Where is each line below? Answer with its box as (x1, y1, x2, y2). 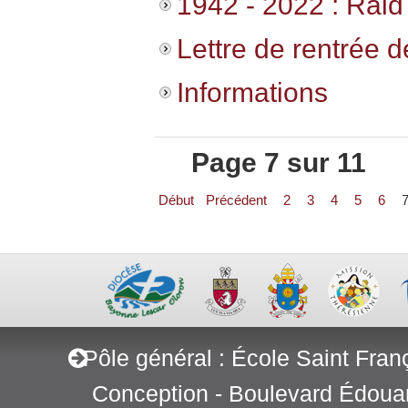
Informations (176, 77, 328, 107)
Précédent (205, 192, 267, 208)
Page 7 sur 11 (190, 148, 366, 178)
